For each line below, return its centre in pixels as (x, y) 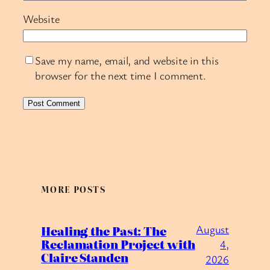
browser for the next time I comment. (121, 76)
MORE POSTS (73, 189)
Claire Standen (85, 258)
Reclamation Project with (118, 244)
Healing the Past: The (104, 231)
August (212, 229)
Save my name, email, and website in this (127, 61)
